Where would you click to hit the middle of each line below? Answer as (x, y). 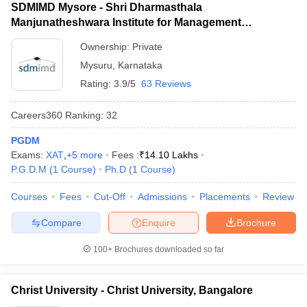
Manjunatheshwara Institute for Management (126, 22)
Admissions (162, 197)
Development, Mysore (67, 37)
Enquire (159, 222)
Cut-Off (110, 197)
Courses (29, 197)
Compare (61, 222)
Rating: (97, 84)
